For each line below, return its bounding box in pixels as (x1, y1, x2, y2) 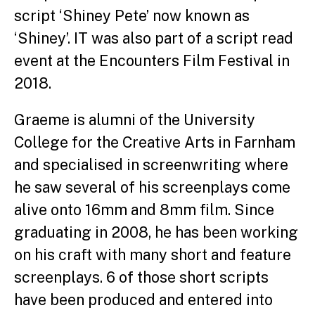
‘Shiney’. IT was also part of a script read (14, 29, 293, 47)
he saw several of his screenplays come (14, 178, 290, 196)
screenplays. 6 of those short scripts (14, 268, 269, 286)
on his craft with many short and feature (14, 245, 291, 264)
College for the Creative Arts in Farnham (14, 133, 295, 151)
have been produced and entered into (14, 290, 273, 309)
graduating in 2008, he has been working (14, 223, 298, 241)
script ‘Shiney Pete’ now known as (14, 6, 250, 25)
